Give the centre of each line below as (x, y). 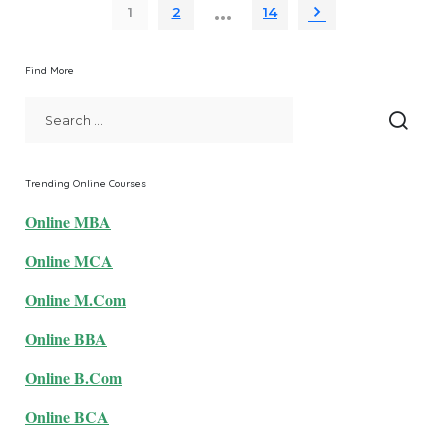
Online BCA (67, 416)
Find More (49, 70)
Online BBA (66, 338)
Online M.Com (75, 299)
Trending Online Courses (85, 183)
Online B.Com (73, 377)
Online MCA (69, 260)
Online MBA (68, 221)
